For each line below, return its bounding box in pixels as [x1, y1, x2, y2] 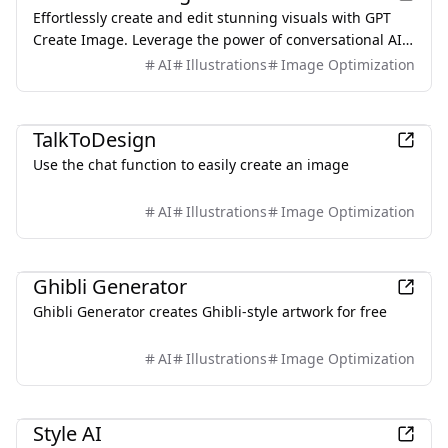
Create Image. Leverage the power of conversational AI [33, 30, 402, 49]
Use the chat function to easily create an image [33, 155, 349, 174]
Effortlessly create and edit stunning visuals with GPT [33, 8, 391, 27]
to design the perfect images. [33, 52, 231, 71]
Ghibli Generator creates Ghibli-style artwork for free [33, 302, 387, 321]
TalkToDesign [33, 126, 156, 153]
